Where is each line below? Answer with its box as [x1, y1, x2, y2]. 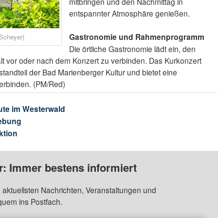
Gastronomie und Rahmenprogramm [69, 31, 205, 42]
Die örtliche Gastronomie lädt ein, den [69, 43, 196, 54]
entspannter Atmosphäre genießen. [69, 7, 190, 18]
